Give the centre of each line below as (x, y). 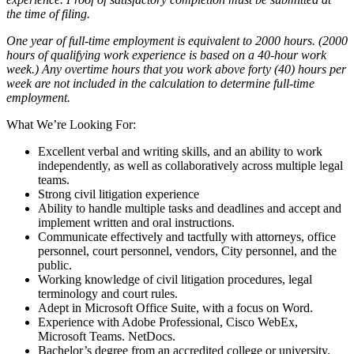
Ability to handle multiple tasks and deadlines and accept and (190, 209)
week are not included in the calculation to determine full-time (160, 84)
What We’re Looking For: (71, 125)
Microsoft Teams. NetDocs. (107, 337)
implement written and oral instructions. (136, 223)
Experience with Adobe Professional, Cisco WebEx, (168, 322)
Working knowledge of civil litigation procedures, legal (175, 280)
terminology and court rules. (108, 294)
